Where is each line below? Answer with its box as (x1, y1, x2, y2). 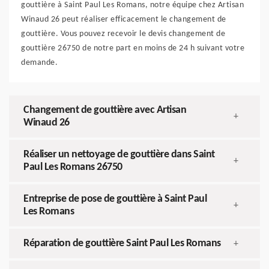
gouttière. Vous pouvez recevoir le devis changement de (21, 29, 225, 39)
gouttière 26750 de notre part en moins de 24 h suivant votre (21, 44, 244, 53)
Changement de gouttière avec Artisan (23, 104, 186, 116)
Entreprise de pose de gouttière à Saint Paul (23, 193, 207, 205)
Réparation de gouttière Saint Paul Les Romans (23, 238, 221, 250)
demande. (21, 58, 58, 68)
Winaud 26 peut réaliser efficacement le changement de (21, 15, 226, 25)
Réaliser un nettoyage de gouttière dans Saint (23, 149, 215, 161)
